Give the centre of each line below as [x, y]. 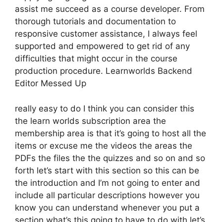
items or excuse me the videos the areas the [104, 145]
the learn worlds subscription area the [90, 121]
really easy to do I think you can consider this [105, 108]
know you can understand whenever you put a [107, 207]
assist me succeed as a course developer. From [110, 9]
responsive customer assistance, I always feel [106, 34]
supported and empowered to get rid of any [102, 46]
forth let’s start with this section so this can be [107, 170]
